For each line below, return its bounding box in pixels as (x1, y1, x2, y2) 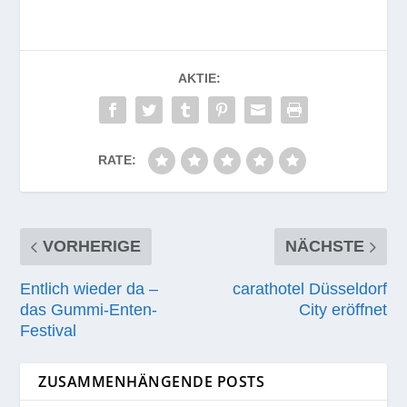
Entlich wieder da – (20, 280, 159, 299)
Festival (20, 322, 77, 341)
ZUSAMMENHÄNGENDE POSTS (38, 372, 265, 392)
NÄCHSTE (284, 237, 364, 256)
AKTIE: (177, 71, 221, 86)
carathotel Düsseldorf (232, 280, 387, 299)
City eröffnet (298, 301, 387, 320)
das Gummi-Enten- (20, 301, 158, 320)
